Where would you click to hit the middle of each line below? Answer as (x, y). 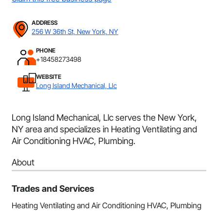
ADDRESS (45, 23)
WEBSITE (49, 77)
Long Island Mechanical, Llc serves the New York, (104, 118)
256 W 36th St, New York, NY (75, 31)
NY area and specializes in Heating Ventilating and (104, 129)
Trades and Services (53, 189)
